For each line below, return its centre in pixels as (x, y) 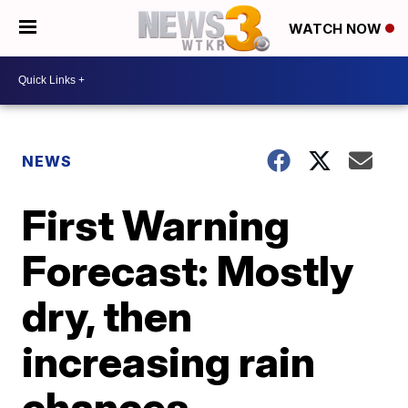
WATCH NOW (337, 29)
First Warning (156, 224)
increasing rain (169, 361)
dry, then (107, 316)
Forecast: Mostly (188, 270)
